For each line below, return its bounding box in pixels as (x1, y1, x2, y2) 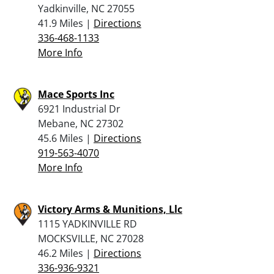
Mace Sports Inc (38, 87, 114, 101)
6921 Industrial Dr (38, 102, 120, 116)
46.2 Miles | (38, 246, 94, 260)
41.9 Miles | (38, 16, 94, 30)
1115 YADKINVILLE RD (38, 217, 137, 231)
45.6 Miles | (38, 131, 94, 145)
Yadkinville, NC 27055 (38, 1, 135, 15)
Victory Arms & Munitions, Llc (38, 202, 182, 216)
